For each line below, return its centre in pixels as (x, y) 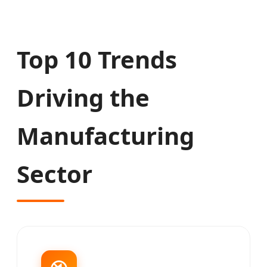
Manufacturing (105, 136)
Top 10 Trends (97, 60)
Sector (55, 174)
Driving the (83, 98)
